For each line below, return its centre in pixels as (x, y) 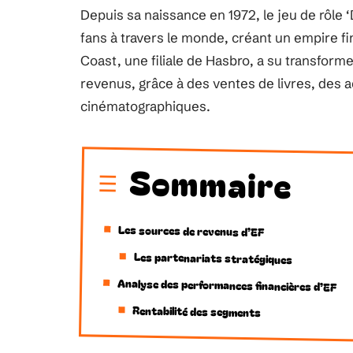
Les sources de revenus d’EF (191, 231)
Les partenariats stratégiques (213, 258)
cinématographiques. (145, 106)
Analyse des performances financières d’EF (227, 285)
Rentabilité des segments (197, 311)
